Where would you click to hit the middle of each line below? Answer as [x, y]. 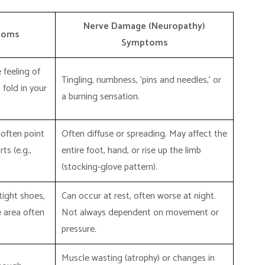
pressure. [79, 229]
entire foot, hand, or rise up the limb [131, 151]
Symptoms [144, 43]
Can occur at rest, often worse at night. [139, 196]
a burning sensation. [101, 97]
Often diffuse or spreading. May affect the [144, 134]
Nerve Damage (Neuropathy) [144, 26]
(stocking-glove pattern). [109, 167]
